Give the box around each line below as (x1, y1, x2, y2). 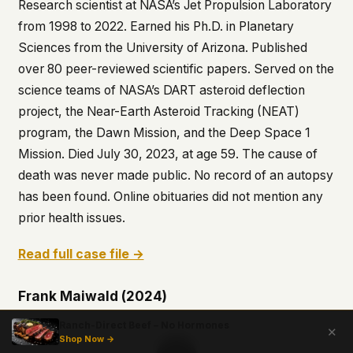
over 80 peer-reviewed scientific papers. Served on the (17, 61, 334, 77)
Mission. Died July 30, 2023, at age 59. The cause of (17, 147, 318, 162)
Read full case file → (17, 247, 144, 262)
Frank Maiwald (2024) (17, 288, 167, 305)
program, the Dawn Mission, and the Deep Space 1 (17, 125, 310, 141)
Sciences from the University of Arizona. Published (17, 40, 307, 56)
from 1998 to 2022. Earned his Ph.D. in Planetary (17, 19, 294, 35)
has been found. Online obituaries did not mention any (17, 189, 323, 205)
